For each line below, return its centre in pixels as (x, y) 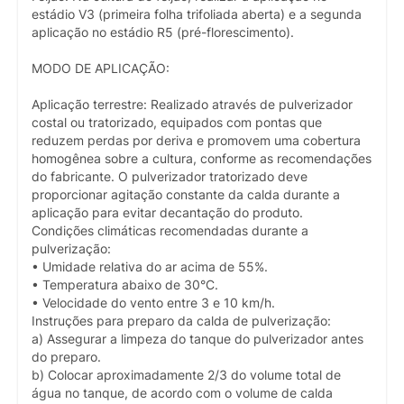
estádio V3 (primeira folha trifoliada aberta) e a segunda (197, 15)
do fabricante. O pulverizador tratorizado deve (170, 177)
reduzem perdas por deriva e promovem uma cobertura (196, 141)
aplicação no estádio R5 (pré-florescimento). (163, 33)
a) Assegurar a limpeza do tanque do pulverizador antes (197, 340)
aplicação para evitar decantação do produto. (167, 213)
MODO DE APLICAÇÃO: (101, 69)
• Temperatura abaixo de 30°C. (125, 285)
